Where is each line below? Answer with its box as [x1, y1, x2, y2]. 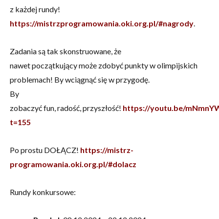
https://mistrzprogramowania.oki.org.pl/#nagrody [10, 18, 194, 28]
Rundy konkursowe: [10, 187, 76, 197]
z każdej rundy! [10, 4, 62, 14]
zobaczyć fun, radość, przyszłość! [10, 103, 123, 112]
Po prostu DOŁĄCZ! [10, 145, 80, 154]
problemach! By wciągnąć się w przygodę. [10, 74, 150, 84]
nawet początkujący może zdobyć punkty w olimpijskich [10, 60, 197, 70]
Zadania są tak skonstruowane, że [10, 46, 121, 56]
